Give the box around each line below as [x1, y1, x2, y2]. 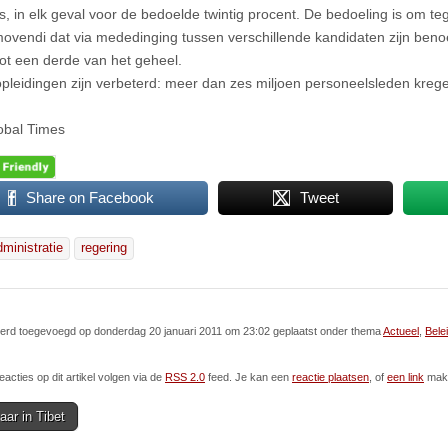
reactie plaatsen [292, 371, 369, 384]
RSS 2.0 [165, 371, 205, 384]
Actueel [383, 325, 419, 338]
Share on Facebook [26, 189, 155, 207]
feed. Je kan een [205, 371, 292, 384]
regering [81, 241, 127, 256]
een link [387, 371, 424, 384]
